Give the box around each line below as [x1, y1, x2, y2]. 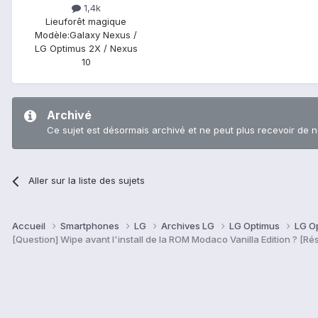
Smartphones [60, 220, 121, 232]
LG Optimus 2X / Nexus [34, 43, 138, 55]
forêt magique [64, 16, 126, 28]
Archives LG [161, 220, 216, 232]
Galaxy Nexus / [70, 29, 137, 41]
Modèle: [35, 29, 70, 41]
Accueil [12, 220, 48, 232]
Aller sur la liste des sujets [28, 175, 146, 187]
